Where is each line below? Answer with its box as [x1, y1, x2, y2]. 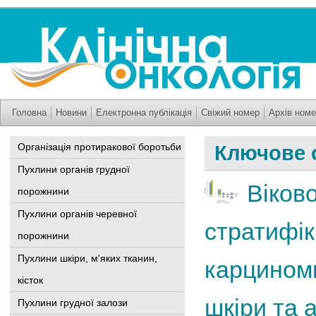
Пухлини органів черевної [18, 208, 137, 219]
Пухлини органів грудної [18, 164, 130, 175]
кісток [18, 274, 43, 286]
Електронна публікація [96, 107, 192, 118]
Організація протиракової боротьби [18, 141, 181, 152]
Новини [56, 107, 87, 118]
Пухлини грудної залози [18, 297, 128, 308]
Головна [12, 107, 47, 118]
